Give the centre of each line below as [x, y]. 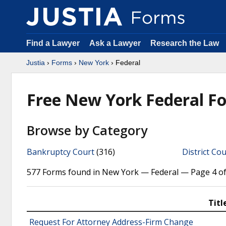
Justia [36, 63]
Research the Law [185, 43]
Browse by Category [87, 130]
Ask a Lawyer [116, 43]
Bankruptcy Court [61, 152]
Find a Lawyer [53, 43]
